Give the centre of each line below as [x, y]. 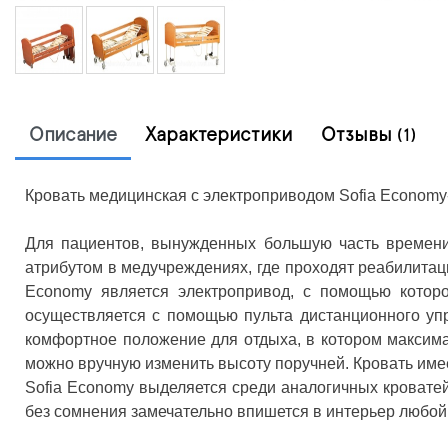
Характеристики [219, 134]
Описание [73, 134]
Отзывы [359, 134]
